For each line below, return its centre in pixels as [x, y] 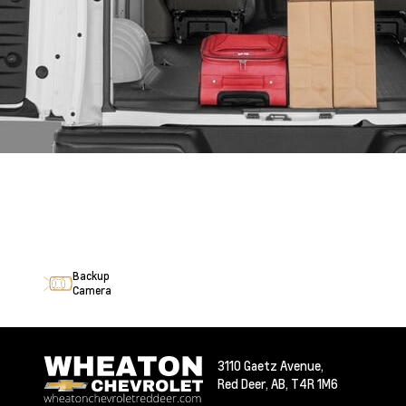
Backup [91, 276]
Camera [92, 290]
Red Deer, [244, 383]
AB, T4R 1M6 [304, 383]
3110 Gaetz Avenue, [270, 365]
